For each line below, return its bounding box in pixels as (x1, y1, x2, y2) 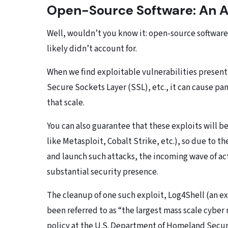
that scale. (47, 97, 88, 109)
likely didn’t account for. (47, 43, 137, 55)
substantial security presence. (47, 166, 158, 179)
